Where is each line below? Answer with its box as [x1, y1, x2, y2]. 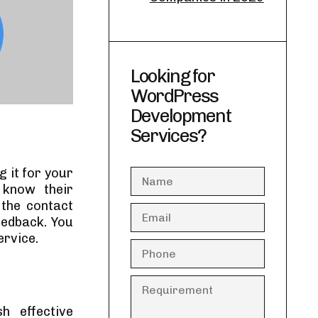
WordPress [130, 85, 219, 107]
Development [130, 105, 231, 127]
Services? [130, 125, 207, 147]
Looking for [130, 65, 215, 87]
